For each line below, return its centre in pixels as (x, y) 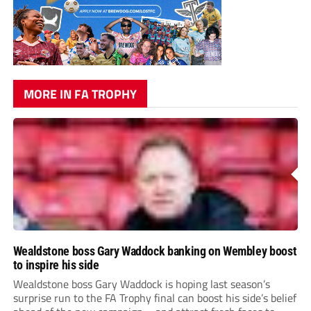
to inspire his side (56, 265)
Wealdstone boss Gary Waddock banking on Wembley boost (155, 251)
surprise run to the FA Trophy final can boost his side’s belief (154, 298)
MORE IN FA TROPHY (80, 94)
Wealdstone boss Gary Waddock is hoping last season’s (141, 284)
